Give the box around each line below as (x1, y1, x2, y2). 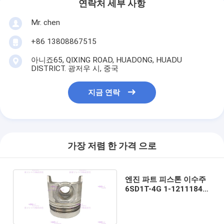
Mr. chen (30, 17, 60, 27)
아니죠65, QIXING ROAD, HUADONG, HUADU (30, 55, 182, 64)
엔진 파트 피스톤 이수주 (124, 174, 206, 184)
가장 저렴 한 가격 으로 (67, 141, 156, 151)
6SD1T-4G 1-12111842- (124, 184, 210, 193)
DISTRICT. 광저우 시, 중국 (30, 63, 118, 73)
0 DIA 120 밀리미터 (124, 193, 191, 203)
